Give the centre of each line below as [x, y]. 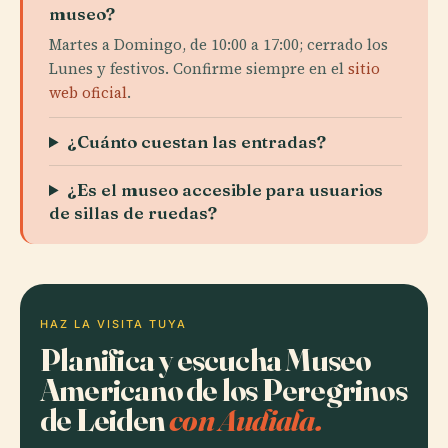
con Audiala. [245, 419]
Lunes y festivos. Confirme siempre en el [198, 68]
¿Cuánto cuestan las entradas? [197, 141]
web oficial [88, 92]
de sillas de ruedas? [133, 212]
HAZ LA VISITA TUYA [113, 324]
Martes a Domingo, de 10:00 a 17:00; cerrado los [218, 44]
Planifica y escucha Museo [205, 359]
